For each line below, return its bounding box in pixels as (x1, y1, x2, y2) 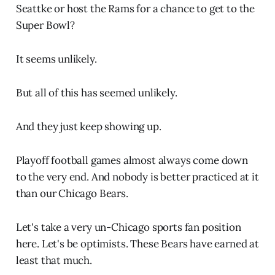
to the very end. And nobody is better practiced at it (15, 170, 259, 184)
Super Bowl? (15, 18, 75, 33)
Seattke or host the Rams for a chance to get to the (15, 2, 255, 16)
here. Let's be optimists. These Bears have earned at (15, 237, 259, 251)
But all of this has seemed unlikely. (15, 86, 177, 100)
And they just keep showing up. (15, 120, 161, 134)
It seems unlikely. (15, 52, 97, 66)
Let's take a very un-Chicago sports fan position (15, 220, 241, 234)
